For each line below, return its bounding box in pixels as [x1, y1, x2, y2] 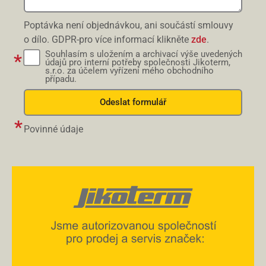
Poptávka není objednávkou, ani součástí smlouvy [24, 20, 233, 31]
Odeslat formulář [100, 97, 166, 107]
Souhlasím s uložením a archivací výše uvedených [45, 49, 242, 59]
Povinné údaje [24, 123, 83, 135]
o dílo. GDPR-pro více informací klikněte [24, 34, 191, 45]
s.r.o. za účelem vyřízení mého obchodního [45, 65, 214, 76]
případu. [45, 74, 77, 84]
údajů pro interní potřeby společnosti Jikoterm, [45, 57, 230, 68]
